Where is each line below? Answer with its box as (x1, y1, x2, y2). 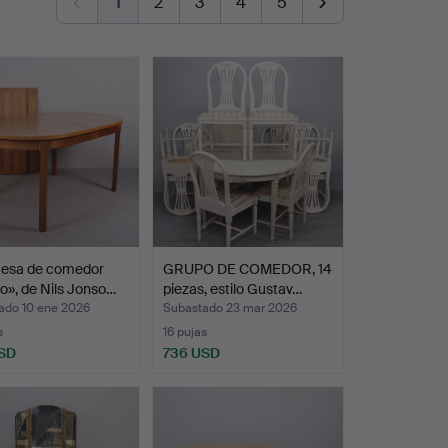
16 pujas (162, 324, 207, 341)
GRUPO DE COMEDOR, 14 (162, 260, 332, 279)
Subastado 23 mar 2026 (162, 300, 297, 317)
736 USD (162, 344, 220, 363)
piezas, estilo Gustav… (162, 280, 302, 299)
